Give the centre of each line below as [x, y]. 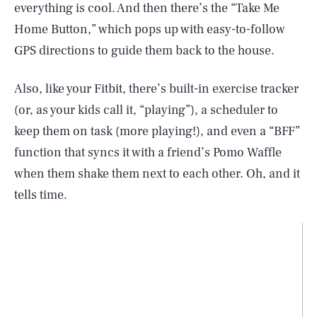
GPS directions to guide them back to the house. [144, 50]
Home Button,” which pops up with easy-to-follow [150, 29]
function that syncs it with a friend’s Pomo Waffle [148, 152]
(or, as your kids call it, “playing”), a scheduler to [146, 110]
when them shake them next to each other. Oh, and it [157, 173]
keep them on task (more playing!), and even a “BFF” [157, 131]
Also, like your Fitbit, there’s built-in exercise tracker [156, 88]
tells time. [41, 195]
